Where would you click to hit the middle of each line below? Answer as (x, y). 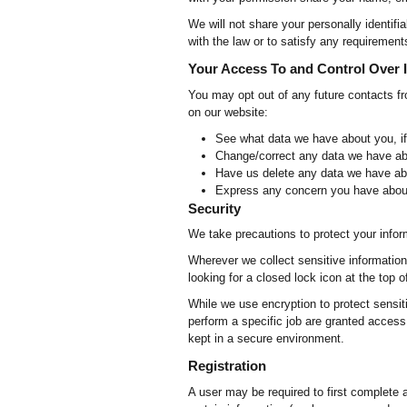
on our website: (228, 112)
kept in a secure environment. (266, 338)
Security (214, 208)
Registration (227, 366)
